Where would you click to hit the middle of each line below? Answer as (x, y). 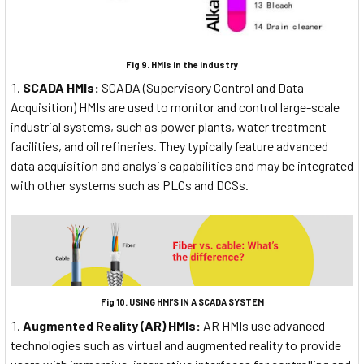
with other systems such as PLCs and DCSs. (130, 185)
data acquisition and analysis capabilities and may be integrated (182, 166)
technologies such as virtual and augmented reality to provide (176, 344)
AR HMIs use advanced (263, 325)
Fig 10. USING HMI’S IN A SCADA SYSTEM (182, 302)
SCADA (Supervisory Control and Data (201, 88)
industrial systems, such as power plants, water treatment (169, 127)
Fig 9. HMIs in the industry (182, 65)
